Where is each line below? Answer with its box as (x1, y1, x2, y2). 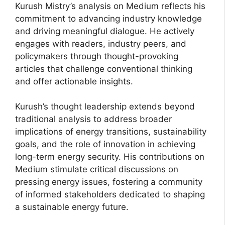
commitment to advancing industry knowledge (15, 13, 202, 24)
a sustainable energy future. (15, 202, 129, 212)
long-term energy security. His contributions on (15, 152, 204, 162)
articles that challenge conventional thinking (15, 63, 192, 74)
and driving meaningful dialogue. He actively (15, 26, 194, 36)
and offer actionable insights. (15, 76, 133, 86)
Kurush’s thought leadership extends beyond (15, 101, 195, 112)
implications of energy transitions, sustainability (15, 127, 206, 137)
